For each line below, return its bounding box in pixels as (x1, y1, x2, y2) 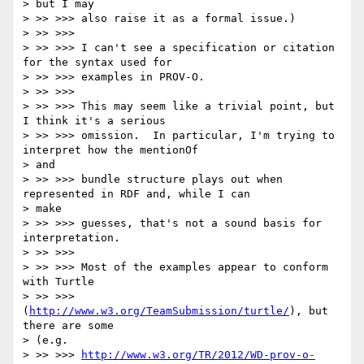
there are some (23, 319, 114, 332)
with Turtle (23, 275, 94, 288)
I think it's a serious (23, 115, 166, 128)
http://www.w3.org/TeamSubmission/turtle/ (29, 305, 289, 318)
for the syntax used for (23, 56, 172, 69)
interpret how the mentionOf (23, 144, 198, 157)
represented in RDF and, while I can (23, 188, 250, 201)
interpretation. (23, 232, 120, 245)
